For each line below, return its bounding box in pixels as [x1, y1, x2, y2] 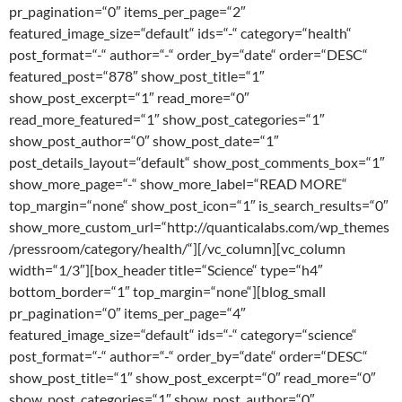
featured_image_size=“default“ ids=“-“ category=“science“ [9, 326, 357, 344]
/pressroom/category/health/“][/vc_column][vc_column [9, 240, 345, 258]
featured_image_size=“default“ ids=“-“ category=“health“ [9, 24, 352, 42]
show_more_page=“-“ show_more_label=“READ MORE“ [9, 175, 347, 193]
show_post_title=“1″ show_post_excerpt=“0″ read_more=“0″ [9, 369, 376, 387]
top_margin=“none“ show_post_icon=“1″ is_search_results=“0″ [9, 197, 389, 214]
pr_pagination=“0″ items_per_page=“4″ [9, 304, 246, 322]
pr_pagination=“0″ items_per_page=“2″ [9, 3, 246, 21]
